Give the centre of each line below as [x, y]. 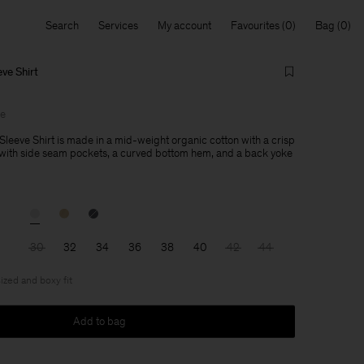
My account [184, 26]
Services [118, 26]
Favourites [255, 26]
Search [62, 26]
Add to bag [99, 321]
